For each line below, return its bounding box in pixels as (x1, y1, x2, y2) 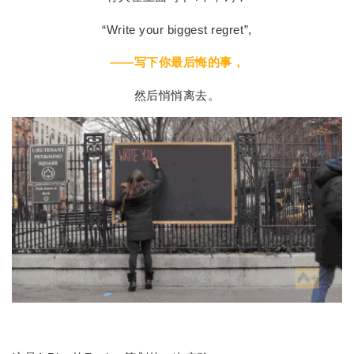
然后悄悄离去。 (134, 88, 220, 102)
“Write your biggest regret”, (102, 22, 252, 36)
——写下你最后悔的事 (109, 55, 232, 70)
